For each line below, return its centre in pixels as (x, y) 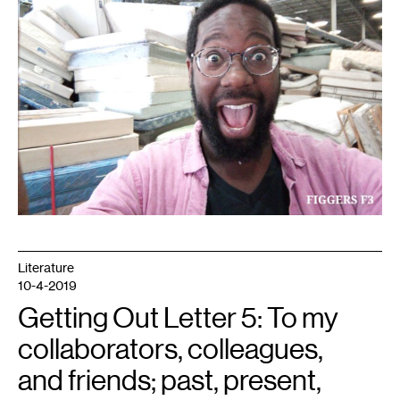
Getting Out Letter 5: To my (178, 318)
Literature (46, 267)
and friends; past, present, (170, 380)
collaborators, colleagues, (171, 349)
